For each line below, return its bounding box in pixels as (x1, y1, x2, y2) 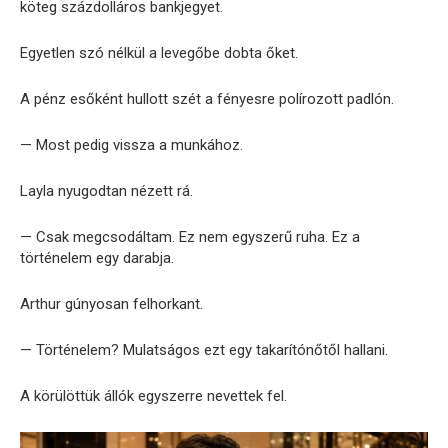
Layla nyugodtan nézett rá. (20, 181, 193, 200)
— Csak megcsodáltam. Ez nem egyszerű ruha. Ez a (20, 227, 360, 246)
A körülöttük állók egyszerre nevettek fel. (20, 386, 287, 405)
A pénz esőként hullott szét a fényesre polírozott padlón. (20, 89, 394, 108)
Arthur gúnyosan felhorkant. (20, 294, 203, 313)
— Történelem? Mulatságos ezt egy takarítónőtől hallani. (20, 340, 388, 359)
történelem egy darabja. (20, 248, 174, 267)
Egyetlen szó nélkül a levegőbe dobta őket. (20, 43, 298, 62)
